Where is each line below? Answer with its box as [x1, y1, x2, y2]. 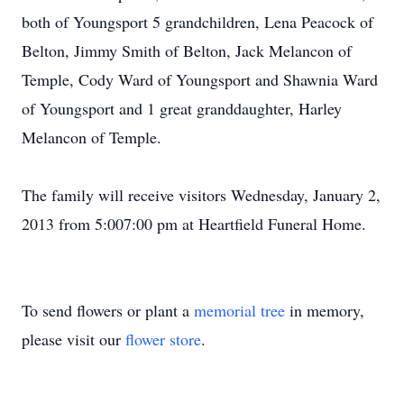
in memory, [285, 299, 364, 321]
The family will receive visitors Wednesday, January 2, [22, 184, 381, 206]
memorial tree [194, 299, 285, 321]
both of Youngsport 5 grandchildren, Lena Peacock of [22, 11, 373, 32]
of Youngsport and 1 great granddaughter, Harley [22, 97, 342, 119]
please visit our [22, 328, 125, 350]
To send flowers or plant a [22, 299, 194, 321]
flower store [125, 328, 201, 350]
